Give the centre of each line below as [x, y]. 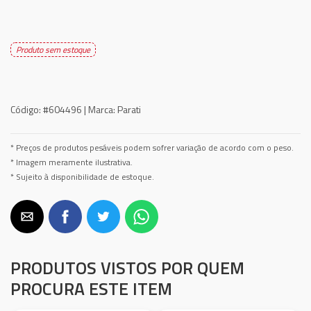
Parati [128, 109]
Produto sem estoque [53, 50]
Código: [26, 109]
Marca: [102, 109]
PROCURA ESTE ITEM [91, 289]
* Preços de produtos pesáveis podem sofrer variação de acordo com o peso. [152, 148]
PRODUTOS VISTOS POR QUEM [127, 268]
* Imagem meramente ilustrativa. [72, 162]
